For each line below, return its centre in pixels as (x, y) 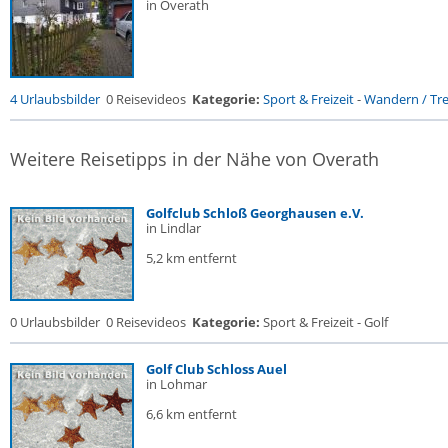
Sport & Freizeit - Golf (324, 322)
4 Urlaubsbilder (55, 99)
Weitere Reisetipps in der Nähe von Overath (194, 159)
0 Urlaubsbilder (55, 322)
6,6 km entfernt (191, 414)
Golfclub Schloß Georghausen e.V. (255, 213)
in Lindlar (173, 228)
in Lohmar (176, 384)
